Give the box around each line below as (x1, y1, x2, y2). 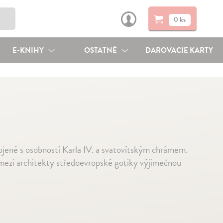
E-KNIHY (12, 45, 45, 56)
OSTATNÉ (84, 45, 119, 56)
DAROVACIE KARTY (145, 45, 214, 56)
